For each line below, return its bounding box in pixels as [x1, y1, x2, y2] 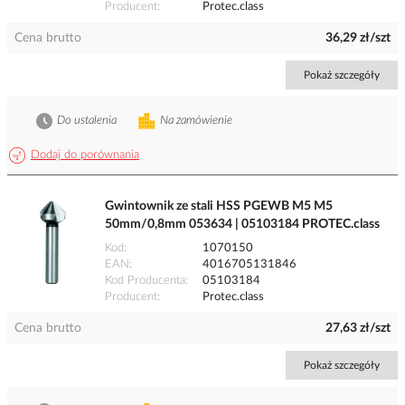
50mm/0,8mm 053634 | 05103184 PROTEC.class [105, 218, 380, 231]
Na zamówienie [160, 115, 232, 127]
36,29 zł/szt [325, 32, 391, 45]
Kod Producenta [105, 275, 185, 287]
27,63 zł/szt [325, 322, 391, 335]
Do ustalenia [57, 115, 117, 127]
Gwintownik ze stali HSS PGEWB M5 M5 [105, 200, 333, 213]
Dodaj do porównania [31, 149, 139, 162]
